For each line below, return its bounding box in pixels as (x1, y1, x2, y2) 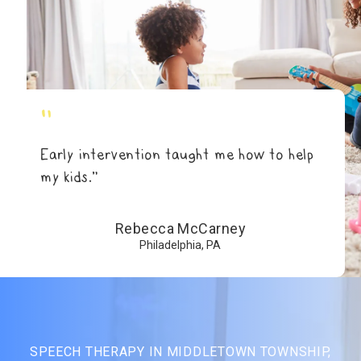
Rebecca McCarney (114, 220, 247, 237)
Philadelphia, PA (139, 239, 222, 251)
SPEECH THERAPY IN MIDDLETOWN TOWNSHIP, (29, 344, 332, 359)
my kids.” (40, 167, 100, 187)
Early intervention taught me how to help (40, 144, 314, 164)
